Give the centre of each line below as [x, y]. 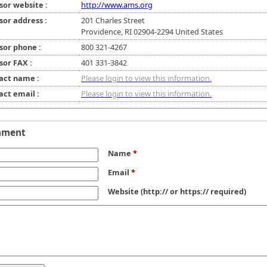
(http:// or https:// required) [193, 192]
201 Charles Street [113, 21]
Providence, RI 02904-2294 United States [152, 32]
